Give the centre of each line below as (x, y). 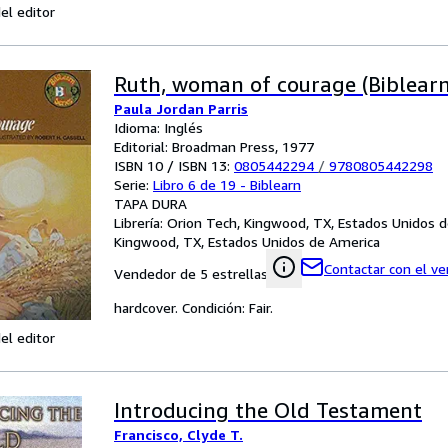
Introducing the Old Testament (268, 410)
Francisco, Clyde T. (178, 434)
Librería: (140, 222)
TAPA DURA (150, 203)
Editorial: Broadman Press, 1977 (214, 146)
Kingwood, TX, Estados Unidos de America (247, 241)
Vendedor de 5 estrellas (191, 273)
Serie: (133, 184)
